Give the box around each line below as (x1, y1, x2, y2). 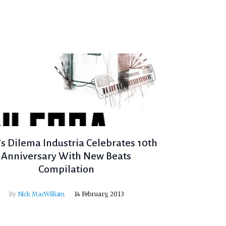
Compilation (38, 163, 94, 175)
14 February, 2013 (74, 190, 124, 198)
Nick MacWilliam (17, 190, 65, 198)
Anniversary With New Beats (1, 150, 132, 162)
